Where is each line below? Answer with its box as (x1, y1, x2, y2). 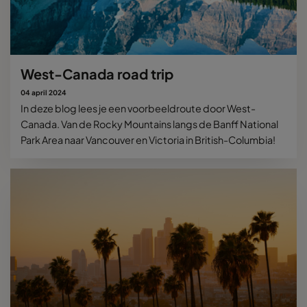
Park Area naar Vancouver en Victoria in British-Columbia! (21, 133, 275, 146)
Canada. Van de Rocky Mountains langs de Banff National (21, 117, 278, 130)
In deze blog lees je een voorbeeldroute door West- (21, 101, 256, 114)
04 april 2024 (21, 88, 66, 97)
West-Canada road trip (21, 64, 173, 82)
